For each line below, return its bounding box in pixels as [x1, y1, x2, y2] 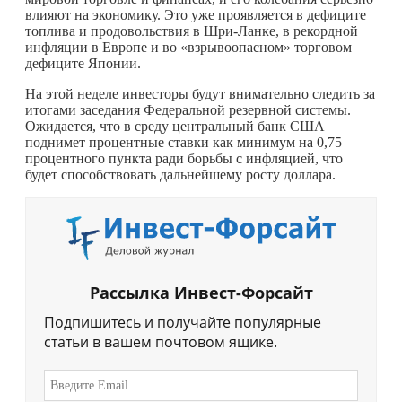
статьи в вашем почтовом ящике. [44, 332, 277, 353]
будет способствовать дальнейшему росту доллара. [25, 166, 336, 182]
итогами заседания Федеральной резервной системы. [25, 101, 351, 118]
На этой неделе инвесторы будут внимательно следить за [25, 85, 375, 101]
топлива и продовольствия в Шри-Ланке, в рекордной [25, 22, 358, 39]
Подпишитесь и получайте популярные [44, 312, 321, 333]
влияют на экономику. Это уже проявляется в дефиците [25, 6, 366, 22]
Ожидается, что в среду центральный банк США [25, 118, 325, 134]
